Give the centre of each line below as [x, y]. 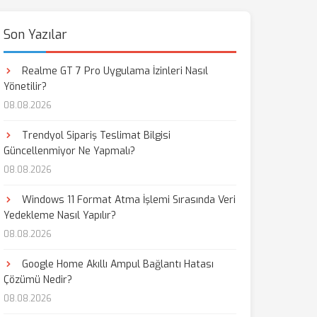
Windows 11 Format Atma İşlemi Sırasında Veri [127, 200]
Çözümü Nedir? [38, 280]
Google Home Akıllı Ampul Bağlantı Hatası [116, 264]
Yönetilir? [25, 87]
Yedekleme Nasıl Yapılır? [59, 215]
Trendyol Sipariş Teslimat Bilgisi [94, 136]
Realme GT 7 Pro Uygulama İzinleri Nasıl [113, 71]
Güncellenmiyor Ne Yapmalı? [69, 151]
